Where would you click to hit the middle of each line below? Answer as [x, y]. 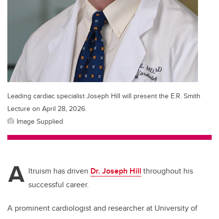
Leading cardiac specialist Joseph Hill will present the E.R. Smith [104, 96]
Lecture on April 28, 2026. [47, 109]
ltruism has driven [59, 171]
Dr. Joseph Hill [116, 171]
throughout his [167, 171]
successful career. [60, 185]
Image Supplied [40, 121]
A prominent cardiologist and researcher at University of [102, 208]
